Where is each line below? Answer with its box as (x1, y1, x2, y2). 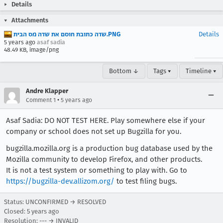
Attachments (11, 16, 48, 24)
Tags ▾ (153, 67, 171, 75)
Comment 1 (26, 97, 56, 104)
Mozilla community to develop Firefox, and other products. (6, 155, 202, 164)
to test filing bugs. (114, 177, 177, 186)
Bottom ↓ (109, 67, 139, 75)
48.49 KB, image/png (4, 46, 59, 53)
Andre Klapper (26, 87, 68, 95)
